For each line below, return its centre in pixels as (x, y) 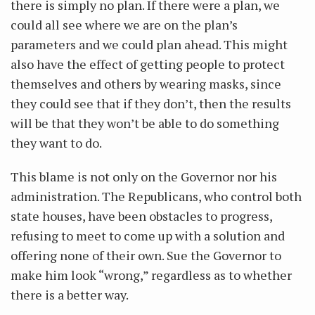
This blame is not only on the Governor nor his (144, 176)
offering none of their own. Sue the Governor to (146, 255)
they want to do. (56, 143)
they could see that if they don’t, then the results (151, 103)
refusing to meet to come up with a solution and (148, 236)
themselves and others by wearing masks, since (146, 84)
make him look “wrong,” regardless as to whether (151, 275)
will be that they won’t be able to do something (145, 123)
